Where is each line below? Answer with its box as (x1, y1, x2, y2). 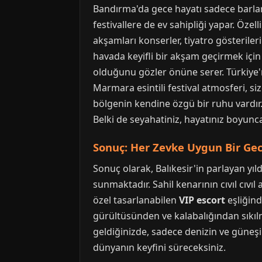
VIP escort (179, 194, 225, 206)
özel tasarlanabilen (93, 194, 179, 206)
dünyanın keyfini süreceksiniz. (93, 241, 226, 254)
